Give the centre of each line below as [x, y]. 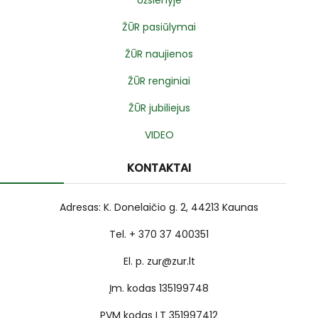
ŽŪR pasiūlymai [159, 27]
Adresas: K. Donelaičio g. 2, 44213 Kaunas [159, 208]
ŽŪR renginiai [159, 81]
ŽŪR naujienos [159, 54]
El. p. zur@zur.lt [159, 262]
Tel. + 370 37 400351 [159, 235]
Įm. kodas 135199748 [159, 289]
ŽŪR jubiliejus [159, 108]
